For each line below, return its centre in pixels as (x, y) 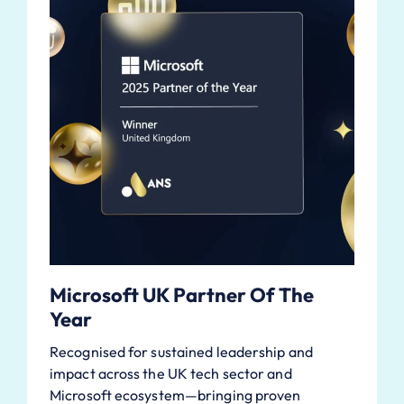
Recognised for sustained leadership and (181, 351)
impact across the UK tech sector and (171, 373)
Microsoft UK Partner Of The (182, 294)
